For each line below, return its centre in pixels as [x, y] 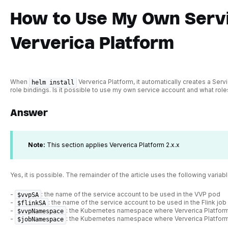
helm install [53, 83]
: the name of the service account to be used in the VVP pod [131, 194]
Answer [29, 112]
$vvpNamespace [40, 211]
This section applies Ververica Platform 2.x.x [112, 145]
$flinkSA [31, 203]
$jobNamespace [40, 219]
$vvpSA [28, 195]
